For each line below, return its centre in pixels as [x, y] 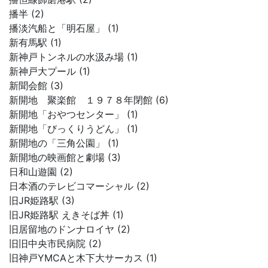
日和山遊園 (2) [41, 172]
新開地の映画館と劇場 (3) [65, 157]
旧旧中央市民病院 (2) [55, 243]
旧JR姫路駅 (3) [42, 200]
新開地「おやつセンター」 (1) [74, 114]
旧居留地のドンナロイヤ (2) [70, 229]
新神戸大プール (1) [50, 71]
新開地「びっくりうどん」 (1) [74, 129]
